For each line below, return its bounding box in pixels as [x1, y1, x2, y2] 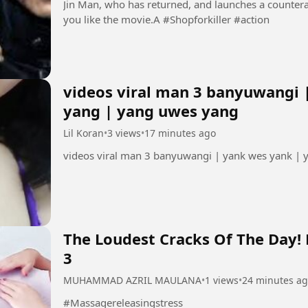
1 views [205, 273, 239, 287]
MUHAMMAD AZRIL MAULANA [63, 273, 201, 287]
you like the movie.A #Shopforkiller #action [163, 12, 269, 27]
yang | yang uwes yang [63, 100, 239, 121]
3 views [107, 126, 141, 140]
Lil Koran [63, 126, 104, 140]
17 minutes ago [144, 126, 216, 140]
